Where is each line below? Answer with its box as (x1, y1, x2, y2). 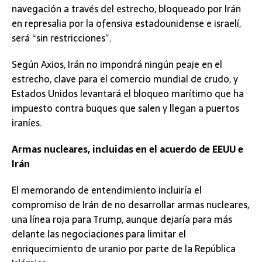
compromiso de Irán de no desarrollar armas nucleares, (12, 197, 249, 213)
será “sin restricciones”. (12, 30, 112, 46)
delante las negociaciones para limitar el (12, 226, 186, 242)
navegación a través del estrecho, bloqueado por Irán (12, 1, 241, 17)
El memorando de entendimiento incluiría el (12, 182, 202, 198)
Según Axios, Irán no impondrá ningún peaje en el (12, 57, 222, 73)
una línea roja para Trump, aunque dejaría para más (12, 212, 232, 227)
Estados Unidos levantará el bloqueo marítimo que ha (12, 86, 244, 102)
